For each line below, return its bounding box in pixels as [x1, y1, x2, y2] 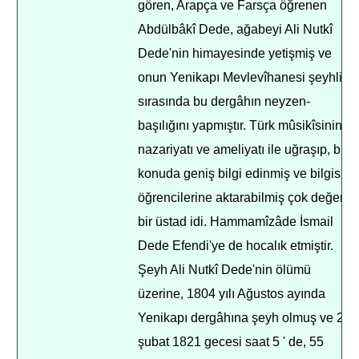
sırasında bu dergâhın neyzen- [138, 95, 311, 108]
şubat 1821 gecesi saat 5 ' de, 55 [138, 335, 325, 349]
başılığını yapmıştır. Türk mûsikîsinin [138, 119, 343, 132]
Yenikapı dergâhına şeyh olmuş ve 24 [138, 311, 352, 325]
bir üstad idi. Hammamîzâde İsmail [138, 215, 334, 228]
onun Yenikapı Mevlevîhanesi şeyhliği [138, 71, 353, 84]
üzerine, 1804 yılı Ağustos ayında [138, 287, 326, 301]
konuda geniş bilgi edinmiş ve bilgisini [138, 167, 355, 180]
